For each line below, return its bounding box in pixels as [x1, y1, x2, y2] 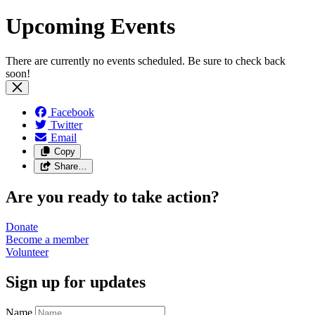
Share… [53, 160, 87, 172]
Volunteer [6, 245, 49, 258]
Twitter [51, 118, 82, 131]
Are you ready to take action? [6, 187, 219, 206]
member [53, 233, 89, 245]
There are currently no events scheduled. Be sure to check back [6, 54, 285, 67]
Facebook [51, 105, 94, 118]
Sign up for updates [6, 272, 146, 291]
